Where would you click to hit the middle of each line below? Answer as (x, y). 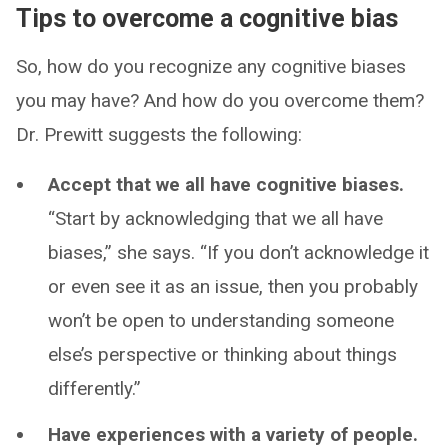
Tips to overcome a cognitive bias (207, 18)
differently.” (94, 388)
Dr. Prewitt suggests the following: (159, 134)
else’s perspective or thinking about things (222, 354)
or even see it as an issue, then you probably (233, 286)
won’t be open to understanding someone (221, 320)
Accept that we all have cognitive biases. (226, 184)
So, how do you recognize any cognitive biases (211, 66)
